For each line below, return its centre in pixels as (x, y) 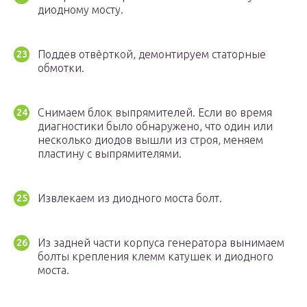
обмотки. (61, 68)
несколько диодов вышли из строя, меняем (150, 140)
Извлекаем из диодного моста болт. (130, 198)
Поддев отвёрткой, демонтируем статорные (152, 54)
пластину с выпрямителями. (110, 154)
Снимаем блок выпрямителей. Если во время (155, 113)
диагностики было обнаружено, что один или (155, 126)
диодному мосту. (81, 10)
